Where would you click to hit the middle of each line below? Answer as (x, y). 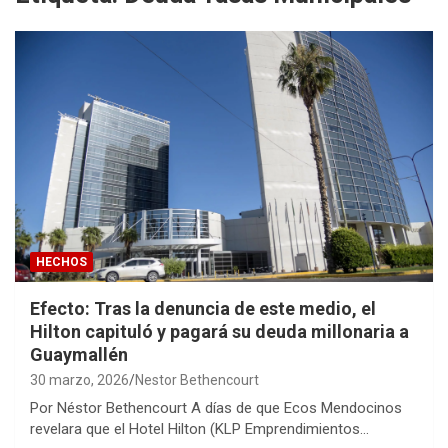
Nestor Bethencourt (197, 379)
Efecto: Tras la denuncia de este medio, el (203, 308)
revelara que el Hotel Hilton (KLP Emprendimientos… (199, 428)
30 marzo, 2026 (79, 379)
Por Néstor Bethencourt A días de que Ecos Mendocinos (216, 407)
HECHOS (61, 261)
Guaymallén (79, 354)
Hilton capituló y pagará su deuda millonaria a (219, 331)
